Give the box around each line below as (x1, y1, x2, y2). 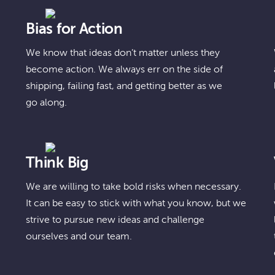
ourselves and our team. (26, 232, 133, 242)
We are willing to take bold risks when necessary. (26, 182, 242, 192)
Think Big (26, 156, 89, 171)
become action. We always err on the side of (26, 65, 223, 75)
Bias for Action (26, 22, 123, 37)
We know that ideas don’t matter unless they (26, 48, 220, 58)
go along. (26, 98, 68, 108)
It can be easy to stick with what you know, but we (26, 199, 247, 209)
